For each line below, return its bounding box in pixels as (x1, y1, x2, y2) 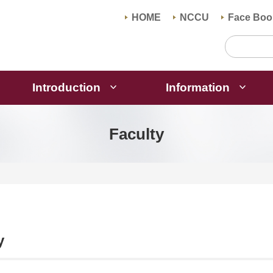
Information (165, 81, 233, 94)
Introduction (32, 81, 104, 94)
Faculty (109, 125, 164, 143)
